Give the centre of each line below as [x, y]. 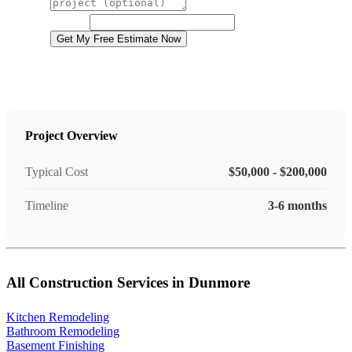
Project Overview [71, 136]
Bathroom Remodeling [63, 332]
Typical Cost [57, 172]
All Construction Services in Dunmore [128, 283]
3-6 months [297, 206]
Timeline [47, 206]
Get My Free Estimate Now [119, 39]
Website [70, 22]
